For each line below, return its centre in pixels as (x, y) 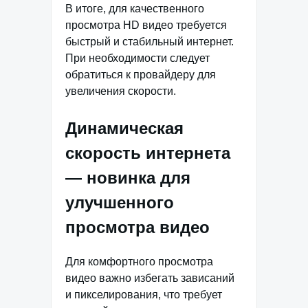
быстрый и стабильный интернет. (150, 42)
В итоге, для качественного (135, 9)
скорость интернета (148, 153)
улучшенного (120, 203)
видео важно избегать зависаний (150, 278)
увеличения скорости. (121, 91)
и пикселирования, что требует (144, 295)
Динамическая (124, 129)
